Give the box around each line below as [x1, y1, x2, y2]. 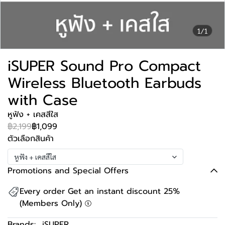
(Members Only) [20, 197, 85, 209]
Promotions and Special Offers [8, 165, 129, 177]
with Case [8, 89, 78, 111]
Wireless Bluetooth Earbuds [8, 72, 201, 94]
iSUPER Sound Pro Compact [8, 55, 201, 77]
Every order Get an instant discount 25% [20, 185, 180, 197]
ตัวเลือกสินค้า [8, 133, 54, 145]
